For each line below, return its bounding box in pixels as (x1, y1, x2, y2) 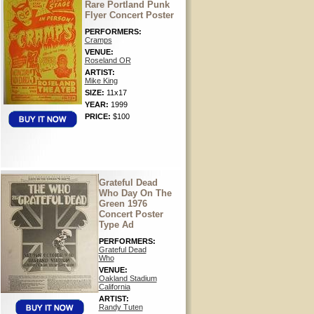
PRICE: (84, 112, 113, 121)
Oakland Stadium (98, 274, 157, 282)
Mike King (84, 76, 118, 85)
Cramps (84, 36, 112, 44)
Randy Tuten (98, 303, 143, 311)
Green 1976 (98, 198, 147, 209)
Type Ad (98, 219, 134, 230)
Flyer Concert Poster (84, 10, 174, 20)
